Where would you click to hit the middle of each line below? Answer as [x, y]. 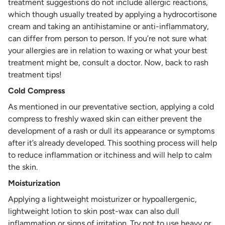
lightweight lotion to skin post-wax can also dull [94, 211]
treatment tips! [35, 75]
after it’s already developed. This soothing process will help [113, 143]
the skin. [24, 167]
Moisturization [34, 183]
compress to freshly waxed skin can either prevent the [105, 119]
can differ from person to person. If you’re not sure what [107, 39]
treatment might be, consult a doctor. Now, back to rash [108, 63]
